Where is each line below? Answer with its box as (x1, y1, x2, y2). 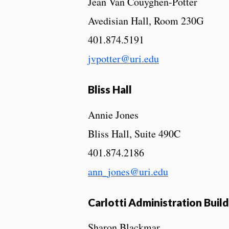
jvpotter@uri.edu (88, 51, 159, 65)
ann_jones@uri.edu (88, 164, 168, 178)
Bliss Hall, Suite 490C (88, 126, 180, 141)
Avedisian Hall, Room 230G (88, 13, 203, 28)
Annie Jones (88, 107, 139, 122)
